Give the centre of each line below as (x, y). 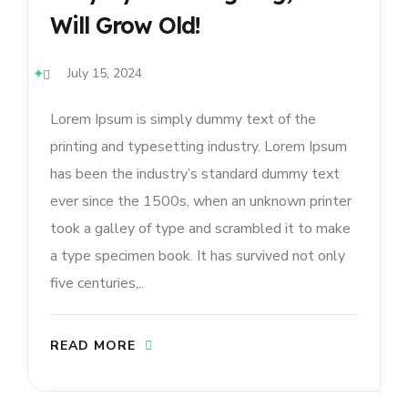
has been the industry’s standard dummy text (195, 174)
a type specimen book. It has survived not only (198, 256)
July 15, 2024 (105, 74)
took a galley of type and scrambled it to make (200, 229)
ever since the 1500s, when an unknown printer (201, 202)
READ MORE (93, 346)
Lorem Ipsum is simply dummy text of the (183, 120)
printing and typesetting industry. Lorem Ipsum (199, 147)
